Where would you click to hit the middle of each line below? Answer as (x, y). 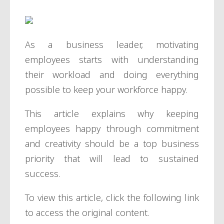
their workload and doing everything (112, 74)
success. (43, 173)
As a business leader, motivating (112, 44)
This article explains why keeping (112, 113)
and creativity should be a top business (112, 143)
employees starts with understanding (112, 59)
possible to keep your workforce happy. (106, 89)
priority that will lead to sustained (112, 158)
